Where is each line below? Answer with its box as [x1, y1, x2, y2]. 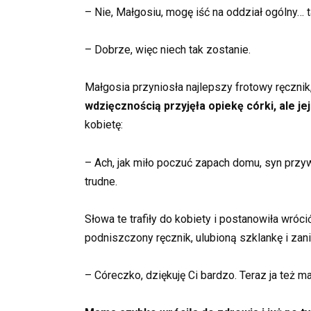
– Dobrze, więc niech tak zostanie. [85, 43, 251, 57]
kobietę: [85, 118, 123, 132]
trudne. [85, 174, 117, 188]
